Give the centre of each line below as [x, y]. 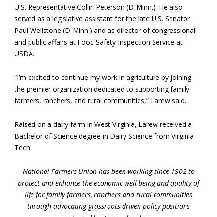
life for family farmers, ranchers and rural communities [108, 194]
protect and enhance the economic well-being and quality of [108, 183]
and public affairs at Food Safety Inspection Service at [99, 42]
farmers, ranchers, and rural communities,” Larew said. [100, 101]
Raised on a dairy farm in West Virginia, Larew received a [103, 124]
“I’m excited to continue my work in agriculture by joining [103, 77]
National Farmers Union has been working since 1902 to [108, 171]
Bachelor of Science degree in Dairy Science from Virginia [104, 136]
